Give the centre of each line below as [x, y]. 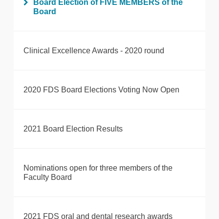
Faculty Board [48, 177]
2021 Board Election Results [73, 129]
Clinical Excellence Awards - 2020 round [94, 51]
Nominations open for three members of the [98, 168]
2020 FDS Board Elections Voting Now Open [101, 90]
